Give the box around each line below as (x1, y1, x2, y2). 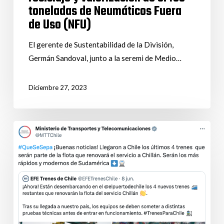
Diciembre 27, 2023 (28, 83, 87, 92)
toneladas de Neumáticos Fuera (28, 2, 181, 22)
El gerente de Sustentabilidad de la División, (28, 40, 173, 49)
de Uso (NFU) (28, 15, 91, 35)
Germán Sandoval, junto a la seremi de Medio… (28, 53, 181, 63)
